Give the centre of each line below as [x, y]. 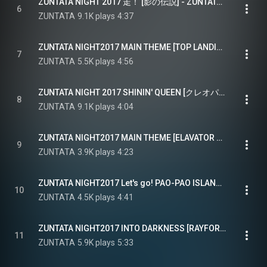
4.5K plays [96, 197]
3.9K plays [96, 152]
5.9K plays [96, 243]
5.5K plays [96, 61]
